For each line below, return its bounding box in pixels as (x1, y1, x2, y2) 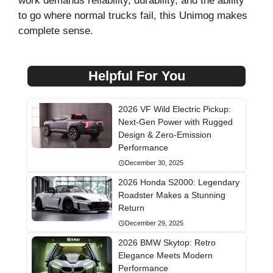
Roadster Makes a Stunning (118, 190, 225, 200)
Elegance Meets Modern (118, 250, 213, 261)
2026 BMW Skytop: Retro (118, 238, 216, 248)
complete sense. (18, 24, 93, 37)
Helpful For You (88, 68, 185, 84)
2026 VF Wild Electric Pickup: (118, 104, 231, 115)
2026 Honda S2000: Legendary (118, 177, 239, 188)
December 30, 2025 (124, 159, 183, 167)
